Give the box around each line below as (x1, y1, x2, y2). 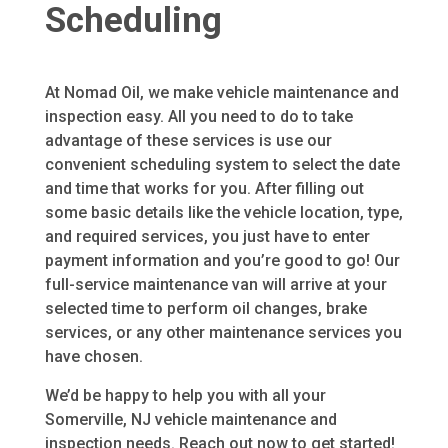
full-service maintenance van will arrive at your (44, 275, 387, 295)
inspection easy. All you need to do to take (44, 107, 353, 127)
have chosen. (44, 347, 143, 367)
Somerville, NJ (44, 409, 155, 429)
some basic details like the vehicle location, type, (44, 203, 403, 223)
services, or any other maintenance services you (44, 323, 402, 343)
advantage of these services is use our (44, 131, 332, 151)
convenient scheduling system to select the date (44, 155, 400, 175)
